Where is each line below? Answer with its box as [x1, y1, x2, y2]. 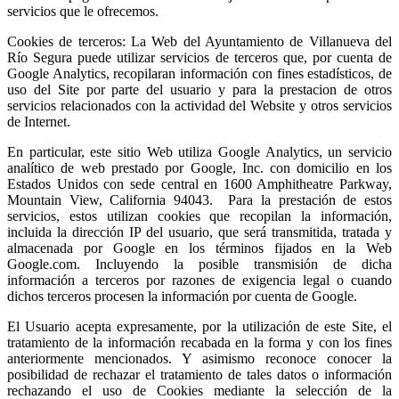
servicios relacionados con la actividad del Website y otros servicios [7, 97, 392, 113]
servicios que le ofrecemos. [7, 3, 159, 19]
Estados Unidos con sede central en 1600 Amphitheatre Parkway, [7, 175, 392, 191]
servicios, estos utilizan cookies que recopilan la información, [7, 208, 392, 224]
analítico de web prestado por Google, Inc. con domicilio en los [7, 159, 392, 175]
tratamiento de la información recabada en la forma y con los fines [7, 334, 392, 350]
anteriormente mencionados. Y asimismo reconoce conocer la [7, 350, 392, 366]
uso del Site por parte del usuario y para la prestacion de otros [7, 81, 392, 97]
